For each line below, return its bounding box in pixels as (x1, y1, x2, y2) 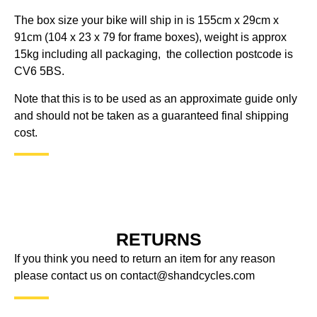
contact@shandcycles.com (120, 270, 255, 282)
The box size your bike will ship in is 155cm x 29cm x (14, 14, 279, 27)
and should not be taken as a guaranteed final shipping (14, 109, 289, 122)
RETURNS (115, 229, 202, 250)
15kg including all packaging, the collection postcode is (14, 48, 293, 61)
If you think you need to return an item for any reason (14, 253, 275, 265)
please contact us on (14, 270, 120, 282)
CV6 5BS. (14, 65, 64, 78)
